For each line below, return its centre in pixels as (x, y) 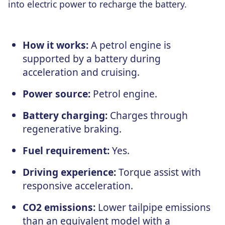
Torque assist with (158, 172)
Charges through (147, 115)
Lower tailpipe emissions (153, 207)
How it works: (55, 45)
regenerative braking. (72, 129)
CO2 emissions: (59, 207)
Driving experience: (69, 172)
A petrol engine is (129, 45)
